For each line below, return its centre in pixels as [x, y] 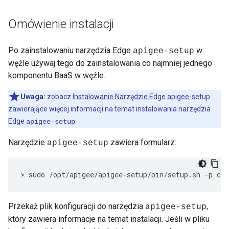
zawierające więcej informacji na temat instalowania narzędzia [109, 109]
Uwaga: [33, 97]
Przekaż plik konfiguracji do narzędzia [77, 206]
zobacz [59, 97]
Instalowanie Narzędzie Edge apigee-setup [141, 97]
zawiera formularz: [142, 142]
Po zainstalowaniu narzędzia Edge [71, 50]
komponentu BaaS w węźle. [57, 75]
